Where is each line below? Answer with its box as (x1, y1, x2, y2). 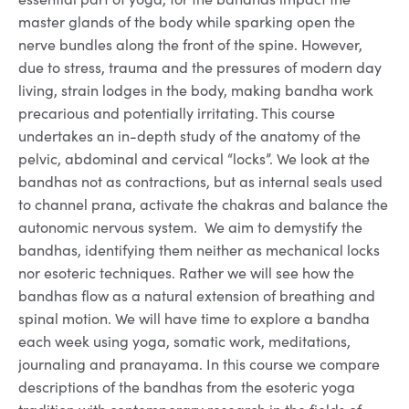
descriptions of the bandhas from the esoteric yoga (18, 377, 355, 397)
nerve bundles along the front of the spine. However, (18, 35, 362, 55)
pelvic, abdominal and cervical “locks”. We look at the (18, 149, 370, 169)
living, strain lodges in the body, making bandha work (18, 80, 373, 100)
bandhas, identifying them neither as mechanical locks (18, 240, 380, 260)
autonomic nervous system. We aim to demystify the (18, 217, 362, 237)
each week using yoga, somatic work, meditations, (18, 331, 351, 351)
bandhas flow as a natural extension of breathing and (18, 286, 375, 306)
